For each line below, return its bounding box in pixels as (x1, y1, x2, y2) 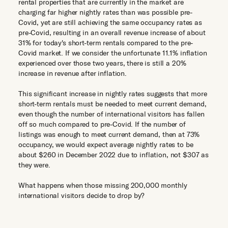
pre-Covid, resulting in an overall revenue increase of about (18, 28, 206, 37)
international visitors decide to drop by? (18, 191, 145, 200)
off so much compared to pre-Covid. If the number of (18, 120, 186, 129)
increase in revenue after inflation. (18, 69, 127, 78)
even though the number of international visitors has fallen (18, 109, 205, 119)
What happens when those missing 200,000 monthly (18, 181, 187, 190)
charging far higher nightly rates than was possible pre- (18, 8, 193, 17)
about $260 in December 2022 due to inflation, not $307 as (18, 150, 209, 159)
